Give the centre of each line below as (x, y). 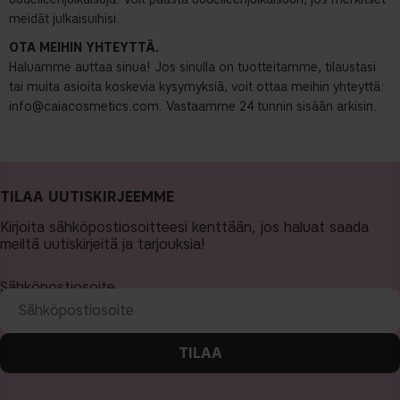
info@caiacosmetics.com (84, 107)
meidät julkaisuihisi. (64, 20)
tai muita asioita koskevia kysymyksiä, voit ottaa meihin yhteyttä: (196, 87)
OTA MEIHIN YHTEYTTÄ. (84, 48)
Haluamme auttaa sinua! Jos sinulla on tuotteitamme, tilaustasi (192, 68)
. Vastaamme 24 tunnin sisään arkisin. (268, 107)
